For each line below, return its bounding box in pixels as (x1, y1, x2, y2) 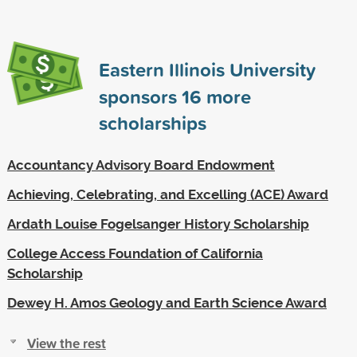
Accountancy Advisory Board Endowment (6, 156, 275, 173)
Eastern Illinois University (98, 55, 316, 83)
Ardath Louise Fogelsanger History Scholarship (6, 215, 309, 232)
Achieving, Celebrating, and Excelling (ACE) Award (6, 186, 328, 202)
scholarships (98, 108, 206, 136)
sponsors (98, 82, 182, 110)
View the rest (26, 332, 106, 353)
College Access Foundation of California (6, 245, 263, 261)
